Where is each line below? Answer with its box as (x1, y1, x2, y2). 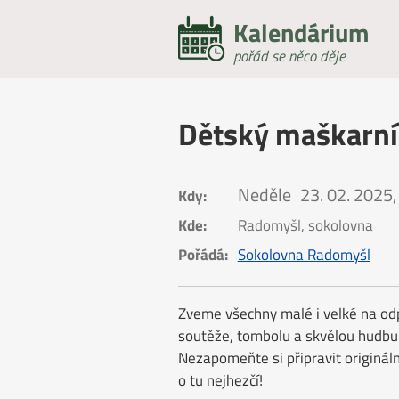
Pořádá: (177, 243, 228, 267)
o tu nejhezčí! (177, 369, 263, 393)
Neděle (237, 180, 291, 208)
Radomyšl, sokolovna (237, 214, 373, 237)
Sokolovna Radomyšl (237, 243, 370, 267)
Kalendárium (233, 13, 370, 52)
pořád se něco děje (233, 45, 346, 68)
